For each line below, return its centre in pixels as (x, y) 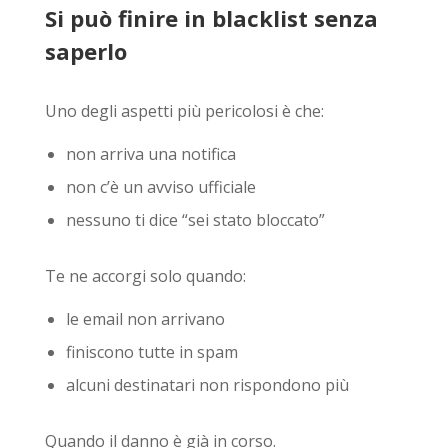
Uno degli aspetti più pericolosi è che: (184, 110)
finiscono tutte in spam (151, 351)
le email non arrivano (145, 318)
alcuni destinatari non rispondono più (207, 384)
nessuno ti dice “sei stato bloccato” (195, 219)
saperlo (85, 50)
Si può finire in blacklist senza (211, 17)
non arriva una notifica (150, 153)
